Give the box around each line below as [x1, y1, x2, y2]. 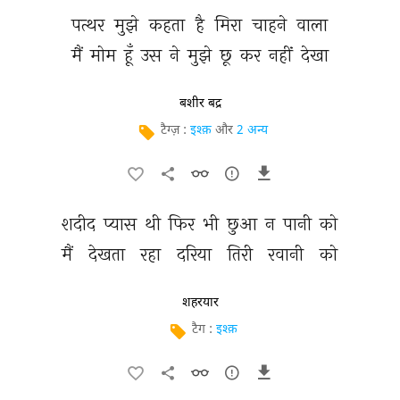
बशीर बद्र [179, 96, 221, 112]
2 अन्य [237, 122, 268, 139]
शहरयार [181, 295, 219, 311]
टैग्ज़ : [161, 122, 190, 139]
